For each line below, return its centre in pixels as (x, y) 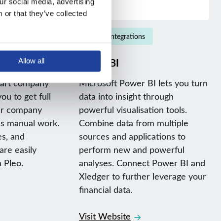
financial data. (105, 190)
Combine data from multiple (133, 123)
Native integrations (116, 37)
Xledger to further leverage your (142, 176)
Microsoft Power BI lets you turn (143, 83)
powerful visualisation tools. (133, 110)
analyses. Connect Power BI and (142, 163)
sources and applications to (132, 136)
